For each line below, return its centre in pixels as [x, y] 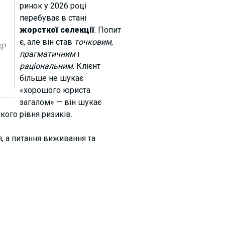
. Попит [107, 30]
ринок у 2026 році [53, 6]
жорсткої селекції [57, 30]
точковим [93, 42]
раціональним [46, 66]
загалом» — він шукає [60, 102]
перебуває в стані [53, 18]
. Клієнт [86, 66]
